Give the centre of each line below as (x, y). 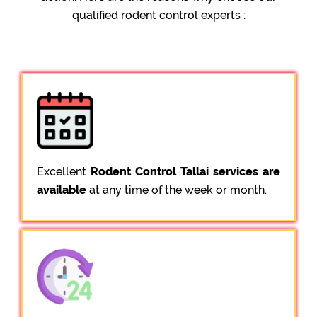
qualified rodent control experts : (158, 15)
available (62, 190)
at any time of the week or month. (177, 190)
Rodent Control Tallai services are (185, 171)
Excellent (64, 171)
